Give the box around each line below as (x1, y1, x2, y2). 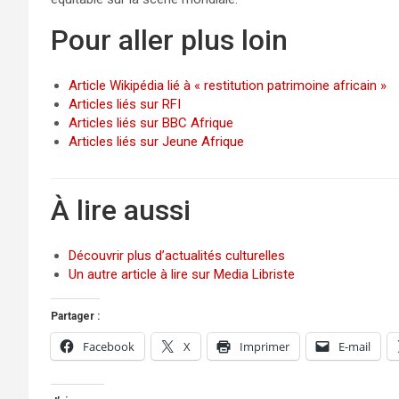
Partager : (51, 310, 100, 322)
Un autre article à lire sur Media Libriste (69, 266, 295, 282)
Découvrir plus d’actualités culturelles (69, 248, 285, 264)
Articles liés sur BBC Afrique (69, 115, 233, 131)
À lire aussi (51, 193, 191, 227)
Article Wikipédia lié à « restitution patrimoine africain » (69, 77, 387, 94)
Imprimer (240, 338, 289, 354)
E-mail (338, 338, 370, 354)
